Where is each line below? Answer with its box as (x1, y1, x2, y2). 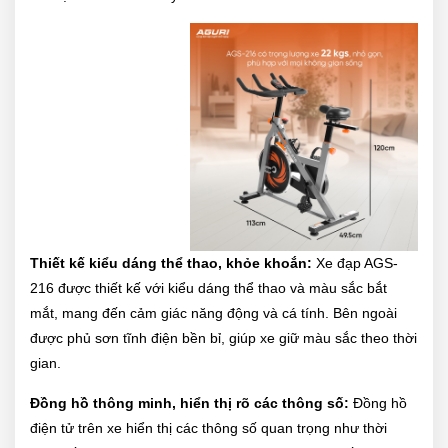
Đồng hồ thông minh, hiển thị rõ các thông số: (30, 394, 353, 411)
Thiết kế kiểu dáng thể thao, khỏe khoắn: (30, 254, 316, 271)
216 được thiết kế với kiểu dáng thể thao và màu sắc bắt (30, 279, 387, 296)
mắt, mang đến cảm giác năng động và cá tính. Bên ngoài (30, 304, 397, 321)
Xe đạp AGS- (316, 254, 398, 271)
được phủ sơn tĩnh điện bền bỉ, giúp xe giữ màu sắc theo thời (30, 329, 417, 346)
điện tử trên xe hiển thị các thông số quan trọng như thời (30, 419, 387, 436)
